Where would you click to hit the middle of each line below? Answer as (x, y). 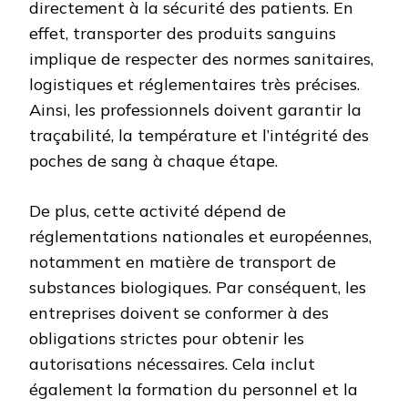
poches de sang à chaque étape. (153, 161)
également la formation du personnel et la (194, 390)
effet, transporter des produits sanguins (183, 34)
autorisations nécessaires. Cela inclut (172, 364)
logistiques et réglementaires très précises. (194, 85)
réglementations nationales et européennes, (200, 237)
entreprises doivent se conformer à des (179, 313)
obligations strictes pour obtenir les (167, 339)
